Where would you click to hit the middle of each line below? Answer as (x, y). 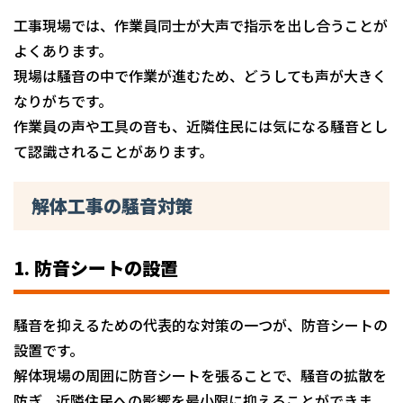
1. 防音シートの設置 (96, 267)
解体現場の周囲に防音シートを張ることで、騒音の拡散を (200, 375)
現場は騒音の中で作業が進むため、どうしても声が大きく (200, 75)
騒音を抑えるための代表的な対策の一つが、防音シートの (201, 324)
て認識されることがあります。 (113, 151)
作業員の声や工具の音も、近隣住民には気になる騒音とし (201, 125)
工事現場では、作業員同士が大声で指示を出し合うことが (201, 25)
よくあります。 (63, 50)
